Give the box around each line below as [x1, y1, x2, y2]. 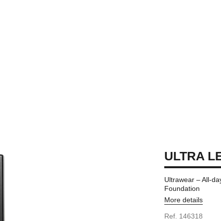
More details [164, 196, 203, 204]
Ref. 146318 [164, 212, 203, 220]
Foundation [164, 184, 200, 192]
